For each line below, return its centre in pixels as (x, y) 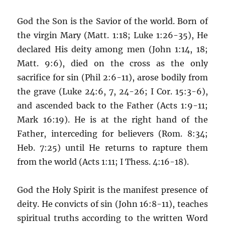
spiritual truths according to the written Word (113, 218)
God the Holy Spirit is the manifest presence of (113, 190)
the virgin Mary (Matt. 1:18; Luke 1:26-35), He (113, 35)
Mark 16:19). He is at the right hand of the (113, 119)
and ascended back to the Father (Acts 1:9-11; (113, 105)
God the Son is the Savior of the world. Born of (113, 21)
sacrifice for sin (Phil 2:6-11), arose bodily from (113, 77)
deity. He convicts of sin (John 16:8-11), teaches (113, 204)
